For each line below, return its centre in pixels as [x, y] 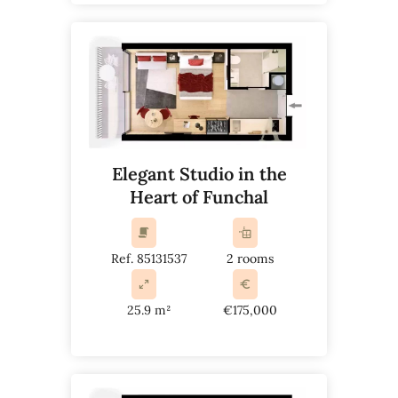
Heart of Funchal [199, 196]
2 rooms [250, 258]
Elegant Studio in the [199, 173]
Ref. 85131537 [148, 258]
